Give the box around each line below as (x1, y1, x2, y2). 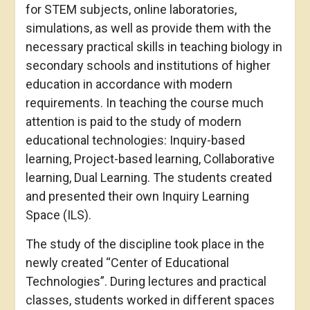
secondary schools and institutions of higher (25, 57, 271, 73)
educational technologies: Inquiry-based (25, 132, 245, 147)
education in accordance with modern (25, 76, 232, 91)
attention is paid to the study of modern (25, 113, 241, 129)
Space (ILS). (25, 207, 91, 222)
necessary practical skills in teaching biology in (25, 39, 282, 54)
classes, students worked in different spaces (25, 292, 275, 307)
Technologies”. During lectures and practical (25, 273, 266, 289)
